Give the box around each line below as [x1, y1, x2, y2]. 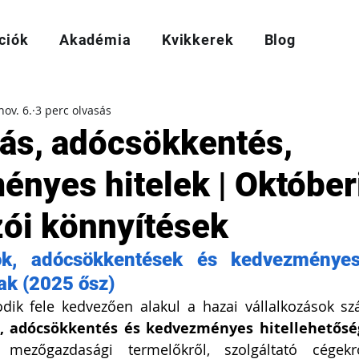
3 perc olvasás [35, 102, 111, 118]
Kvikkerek [161, 31, 234, 48]
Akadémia [58, 31, 131, 48]
